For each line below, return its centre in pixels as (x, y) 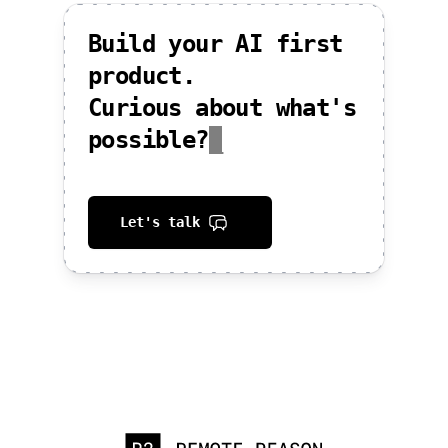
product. (142, 76)
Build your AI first (215, 44)
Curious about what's (222, 108)
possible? (148, 140)
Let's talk (164, 222)
